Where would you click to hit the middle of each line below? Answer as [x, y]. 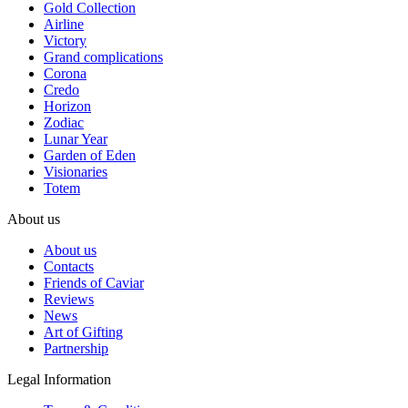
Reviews [69, 299]
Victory [65, 40]
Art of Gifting [83, 331]
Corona [65, 73]
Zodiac [64, 122]
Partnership [76, 348]
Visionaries [76, 171]
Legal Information [59, 379]
